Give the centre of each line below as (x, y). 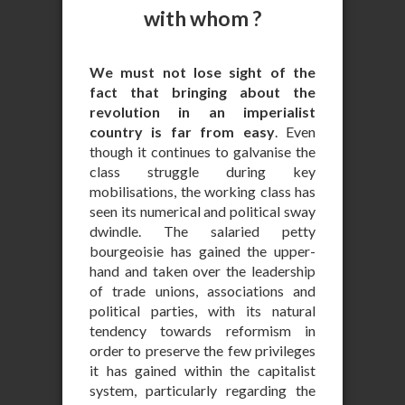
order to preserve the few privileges (202, 350)
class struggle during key (202, 171)
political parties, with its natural (202, 311)
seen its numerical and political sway (202, 211)
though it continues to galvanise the (202, 151)
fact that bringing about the (202, 92)
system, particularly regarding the (202, 390)
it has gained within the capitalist (202, 370)
